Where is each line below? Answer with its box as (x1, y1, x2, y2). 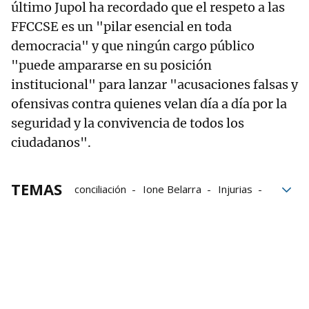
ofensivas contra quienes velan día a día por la (11, 95, 287, 112)
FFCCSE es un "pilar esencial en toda (11, 18, 232, 34)
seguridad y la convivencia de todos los (11, 114, 244, 131)
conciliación (74, 181, 126, 196)
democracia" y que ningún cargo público (11, 37, 255, 54)
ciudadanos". (11, 134, 91, 150)
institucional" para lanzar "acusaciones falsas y (11, 76, 298, 92)
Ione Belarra (143, 181, 201, 196)
